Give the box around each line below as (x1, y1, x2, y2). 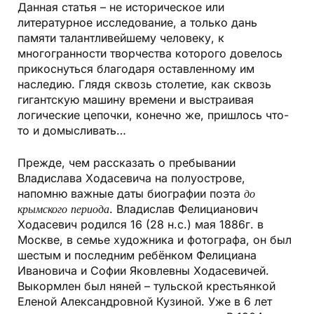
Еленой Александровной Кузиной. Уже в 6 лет (18, 294, 272, 309)
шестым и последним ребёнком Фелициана (18, 248, 257, 263)
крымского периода (18, 202, 109, 217)
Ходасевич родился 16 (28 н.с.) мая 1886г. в (18, 217, 264, 232)
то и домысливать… (18, 123, 126, 138)
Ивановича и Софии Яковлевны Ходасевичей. (18, 264, 269, 278)
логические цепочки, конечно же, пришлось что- (18, 108, 289, 123)
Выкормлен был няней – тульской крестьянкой (18, 279, 275, 294)
